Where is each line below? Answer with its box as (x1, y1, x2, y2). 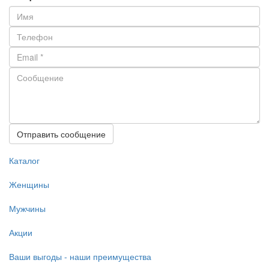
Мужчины (9, 202, 46, 215)
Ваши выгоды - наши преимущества (9, 250, 151, 263)
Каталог (9, 154, 40, 167)
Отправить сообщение (17, 127, 106, 140)
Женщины (9, 178, 49, 191)
